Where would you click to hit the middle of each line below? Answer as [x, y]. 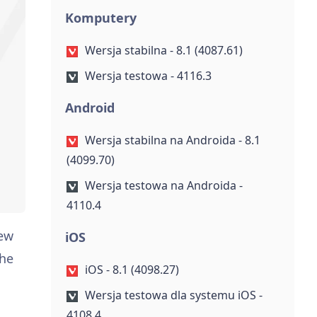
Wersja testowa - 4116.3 [148, 76]
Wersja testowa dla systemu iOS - [173, 295]
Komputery [100, 18]
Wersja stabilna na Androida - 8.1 [172, 140]
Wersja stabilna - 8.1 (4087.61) [163, 50]
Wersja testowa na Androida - [163, 185]
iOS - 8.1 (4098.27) [132, 270]
